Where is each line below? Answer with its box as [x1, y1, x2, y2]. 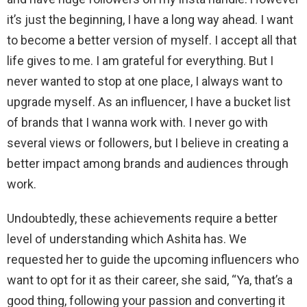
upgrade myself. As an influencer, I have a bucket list [7, 95, 291, 109]
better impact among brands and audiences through [7, 156, 288, 171]
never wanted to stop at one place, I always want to [7, 74, 282, 88]
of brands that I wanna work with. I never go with [7, 115, 268, 130]
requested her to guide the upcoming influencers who [7, 252, 299, 267]
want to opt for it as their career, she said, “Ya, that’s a [7, 273, 293, 287]
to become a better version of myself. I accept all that [7, 33, 297, 47]
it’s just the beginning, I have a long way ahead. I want [7, 12, 293, 27]
